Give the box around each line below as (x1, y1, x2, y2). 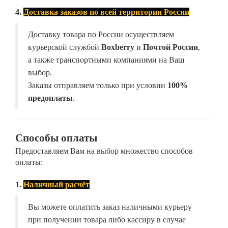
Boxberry (101, 43, 134, 52)
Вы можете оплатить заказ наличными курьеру (28, 203, 192, 212)
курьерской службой (28, 43, 101, 52)
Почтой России (143, 43, 198, 52)
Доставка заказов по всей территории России (23, 8, 189, 17)
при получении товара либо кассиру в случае (28, 215, 186, 224)
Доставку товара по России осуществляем (28, 30, 174, 39)
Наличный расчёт (23, 180, 90, 189)
